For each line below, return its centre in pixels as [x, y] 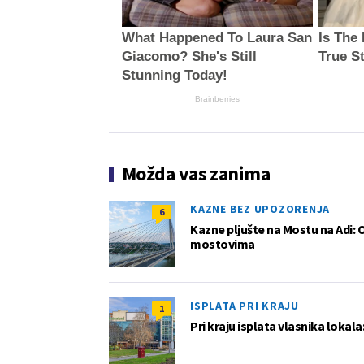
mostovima [223, 244]
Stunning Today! [174, 76]
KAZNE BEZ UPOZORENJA [260, 209]
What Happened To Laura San [217, 38]
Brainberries [217, 99]
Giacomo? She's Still [189, 57]
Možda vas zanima [196, 174]
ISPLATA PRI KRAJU [245, 306]
